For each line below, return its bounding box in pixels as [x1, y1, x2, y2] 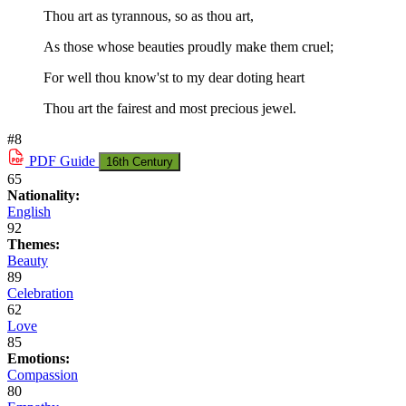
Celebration [7, 285, 73, 302]
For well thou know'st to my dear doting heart [43, 70, 304, 86]
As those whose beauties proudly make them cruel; [43, 39, 333, 55]
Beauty [7, 253, 48, 269]
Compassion [7, 367, 78, 383]
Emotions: [7, 351, 70, 367]
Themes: [7, 237, 60, 253]
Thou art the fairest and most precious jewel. [43, 101, 296, 117]
